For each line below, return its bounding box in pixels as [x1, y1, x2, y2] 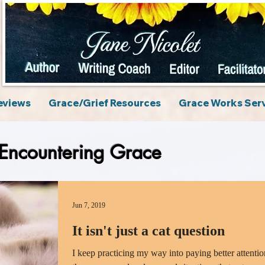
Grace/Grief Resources [49, 97, 161, 109]
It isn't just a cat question [72, 223, 225, 238]
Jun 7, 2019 [72, 201, 105, 209]
